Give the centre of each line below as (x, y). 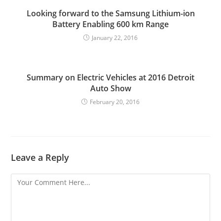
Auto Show (110, 88)
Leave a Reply (40, 157)
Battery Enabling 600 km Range (110, 24)
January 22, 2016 (115, 37)
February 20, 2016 (115, 102)
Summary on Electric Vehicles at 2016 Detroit (110, 77)
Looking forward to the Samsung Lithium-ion (110, 13)
